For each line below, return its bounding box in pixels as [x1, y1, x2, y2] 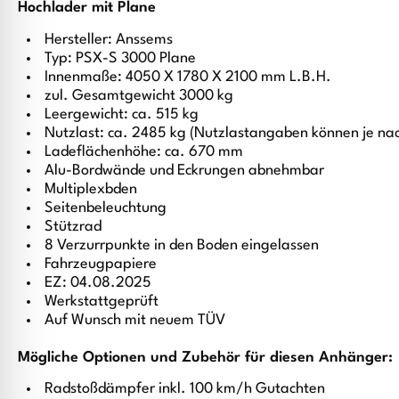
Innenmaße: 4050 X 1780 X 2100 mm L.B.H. [45, 69, 331, 85]
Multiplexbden [45, 181, 137, 197]
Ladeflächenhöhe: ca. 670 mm [45, 143, 243, 159]
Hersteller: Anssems [45, 31, 173, 47]
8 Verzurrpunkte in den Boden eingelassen [45, 237, 319, 253]
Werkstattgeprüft [45, 293, 159, 309]
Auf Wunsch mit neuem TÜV [45, 312, 225, 328]
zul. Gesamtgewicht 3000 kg [45, 87, 233, 103]
